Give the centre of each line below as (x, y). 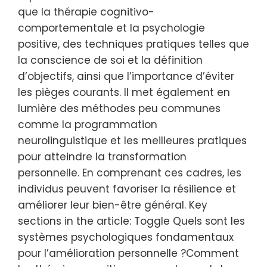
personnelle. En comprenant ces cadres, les (130, 173)
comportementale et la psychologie (111, 28)
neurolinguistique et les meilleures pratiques (132, 141)
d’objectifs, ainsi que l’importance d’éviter (126, 76)
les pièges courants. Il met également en (124, 92)
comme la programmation (88, 125)
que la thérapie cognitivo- (86, 12)
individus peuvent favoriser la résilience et (127, 189)
